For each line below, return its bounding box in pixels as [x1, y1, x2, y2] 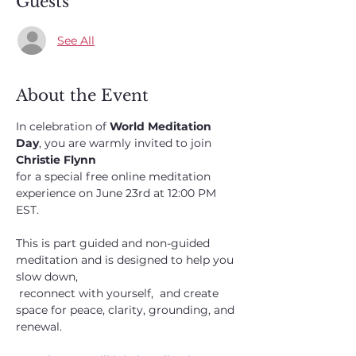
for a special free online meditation [16, 169, 214, 184]
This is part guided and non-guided [16, 236, 213, 250]
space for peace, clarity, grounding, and [16, 303, 238, 317]
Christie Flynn [16, 153, 99, 167]
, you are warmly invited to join [39, 136, 215, 150]
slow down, [16, 269, 78, 284]
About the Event [16, 86, 149, 105]
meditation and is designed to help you [16, 253, 237, 267]
